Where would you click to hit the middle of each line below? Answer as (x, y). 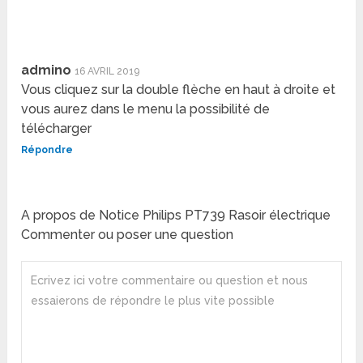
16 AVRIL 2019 (107, 71)
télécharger (57, 128)
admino (47, 70)
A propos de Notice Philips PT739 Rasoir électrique (176, 215)
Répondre (47, 149)
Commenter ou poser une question (128, 234)
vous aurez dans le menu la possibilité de (146, 109)
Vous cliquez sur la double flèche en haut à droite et (179, 89)
